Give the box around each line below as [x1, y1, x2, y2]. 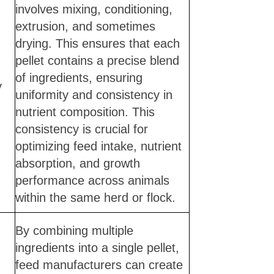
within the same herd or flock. [15, 190, 176, 204]
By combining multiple [15, 223, 133, 237]
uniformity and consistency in [15, 87, 172, 102]
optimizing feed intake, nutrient [15, 139, 182, 153]
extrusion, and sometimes [15, 19, 155, 33]
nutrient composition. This [15, 105, 155, 119]
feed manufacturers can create [15, 257, 183, 272]
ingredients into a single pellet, [15, 240, 179, 254]
